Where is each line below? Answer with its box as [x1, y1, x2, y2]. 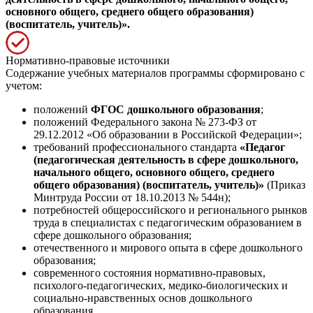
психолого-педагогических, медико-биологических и [34, 279, 288, 291]
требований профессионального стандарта [34, 140, 240, 153]
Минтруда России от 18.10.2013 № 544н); [34, 191, 231, 203]
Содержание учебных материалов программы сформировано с [6, 66, 305, 79]
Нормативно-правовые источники [6, 54, 170, 66]
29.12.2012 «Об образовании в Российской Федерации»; [34, 128, 302, 140]
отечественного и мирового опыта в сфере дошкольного [34, 241, 303, 254]
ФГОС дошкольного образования [91, 103, 261, 115]
